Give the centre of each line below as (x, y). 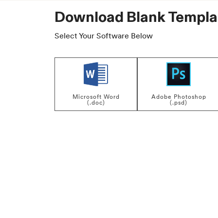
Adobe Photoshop (179, 97)
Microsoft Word (96, 97)
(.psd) (179, 103)
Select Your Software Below (104, 36)
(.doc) (96, 103)
